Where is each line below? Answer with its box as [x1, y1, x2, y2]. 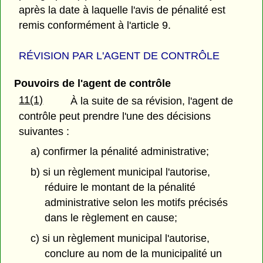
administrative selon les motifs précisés [45, 197, 228, 209]
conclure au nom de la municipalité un [45, 248, 222, 259]
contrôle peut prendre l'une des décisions [19, 110, 211, 122]
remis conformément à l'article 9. [19, 19, 171, 31]
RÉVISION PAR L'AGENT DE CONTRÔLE [19, 50, 220, 62]
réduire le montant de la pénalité [45, 181, 196, 194]
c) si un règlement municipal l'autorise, [30, 232, 210, 244]
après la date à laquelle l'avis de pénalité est [19, 4, 226, 16]
